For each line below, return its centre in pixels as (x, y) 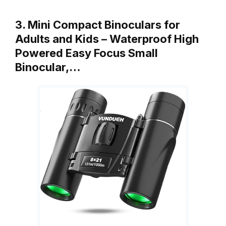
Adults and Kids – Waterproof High (107, 39)
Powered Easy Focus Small (87, 53)
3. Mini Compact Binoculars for (98, 25)
